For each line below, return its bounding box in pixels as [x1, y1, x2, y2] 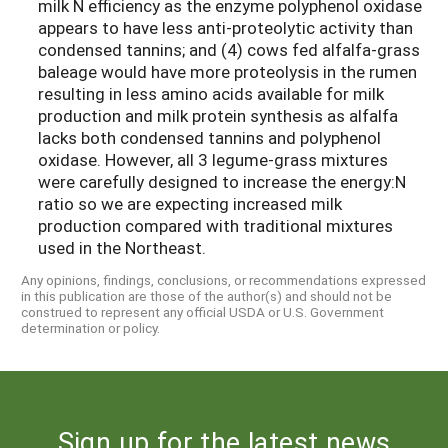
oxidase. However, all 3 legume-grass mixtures [38, 147, 388, 171]
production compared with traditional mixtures [38, 213, 393, 237]
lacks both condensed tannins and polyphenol [38, 125, 381, 149]
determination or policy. [21, 319, 160, 338]
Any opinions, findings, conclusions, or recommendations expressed [21, 271, 426, 290]
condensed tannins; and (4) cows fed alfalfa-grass [38, 37, 420, 61]
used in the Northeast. [38, 235, 206, 259]
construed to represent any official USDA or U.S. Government [21, 303, 384, 322]
